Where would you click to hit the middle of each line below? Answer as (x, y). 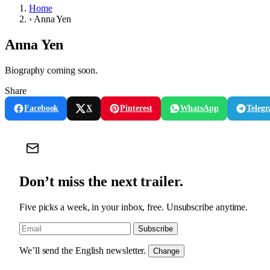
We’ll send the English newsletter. (83, 250)
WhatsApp (199, 108)
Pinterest (136, 108)
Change (167, 251)
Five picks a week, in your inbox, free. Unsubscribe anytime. (134, 207)
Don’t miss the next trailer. (101, 181)
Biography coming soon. (52, 70)
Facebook (42, 108)
